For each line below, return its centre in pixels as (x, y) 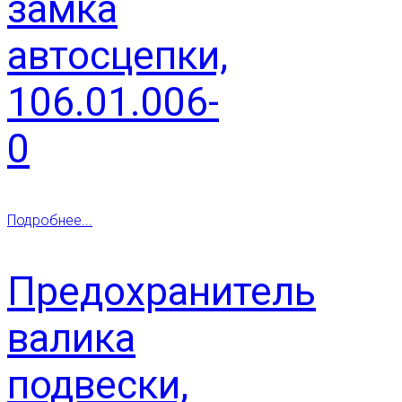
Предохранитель (162, 291)
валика (71, 338)
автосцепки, (118, 55)
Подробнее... (50, 220)
